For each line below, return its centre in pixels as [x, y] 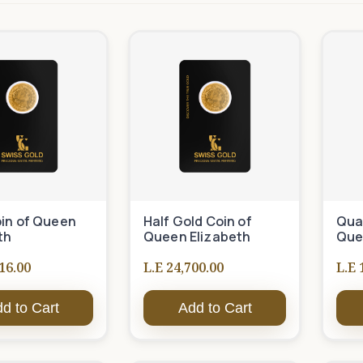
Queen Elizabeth [197, 237]
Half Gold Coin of [198, 221]
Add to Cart [215, 308]
